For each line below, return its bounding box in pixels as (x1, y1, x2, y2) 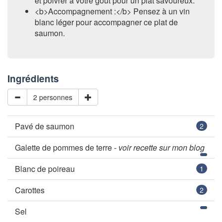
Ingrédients (7, 72, 59, 86)
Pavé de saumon (15, 120, 74, 132)
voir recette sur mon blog (118, 142, 205, 154)
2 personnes (33, 92, 72, 103)
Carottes (15, 184, 45, 196)
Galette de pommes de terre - (15, 142, 118, 154)
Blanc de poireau (15, 163, 75, 175)
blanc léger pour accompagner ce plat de (35, 16, 178, 28)
